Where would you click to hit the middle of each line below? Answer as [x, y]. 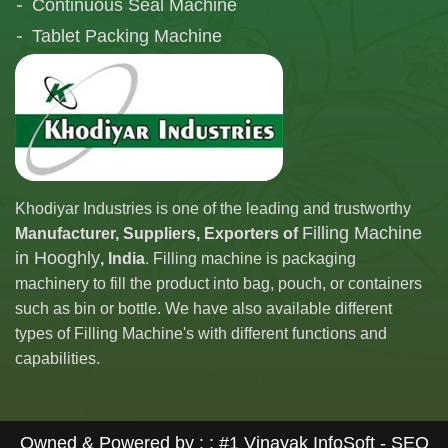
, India [122, 259]
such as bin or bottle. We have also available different [203, 309]
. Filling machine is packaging [250, 259]
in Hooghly [57, 258]
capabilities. [57, 359]
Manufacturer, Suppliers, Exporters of [158, 234]
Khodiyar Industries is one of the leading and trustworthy [213, 209]
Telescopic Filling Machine [136, 67]
